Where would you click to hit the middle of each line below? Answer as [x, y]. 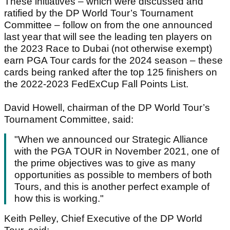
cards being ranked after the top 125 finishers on [111, 72]
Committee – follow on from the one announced [108, 25]
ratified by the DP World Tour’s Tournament [99, 13]
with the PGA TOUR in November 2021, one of [117, 151]
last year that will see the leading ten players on [108, 37]
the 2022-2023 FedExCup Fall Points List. [96, 84]
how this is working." [59, 199]
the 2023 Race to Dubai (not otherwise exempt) [108, 49]
